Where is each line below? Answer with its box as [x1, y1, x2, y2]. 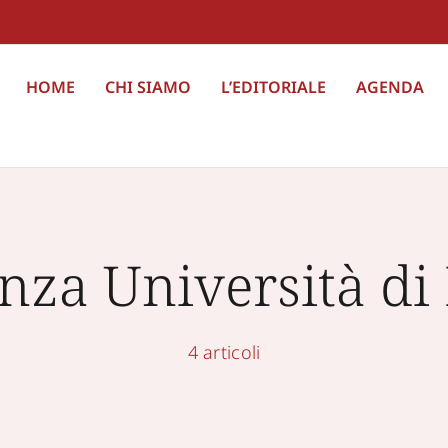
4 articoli [187, 340, 261, 364]
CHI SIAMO [105, 76, 191, 98]
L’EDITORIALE [221, 76, 326, 98]
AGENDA [356, 76, 424, 98]
